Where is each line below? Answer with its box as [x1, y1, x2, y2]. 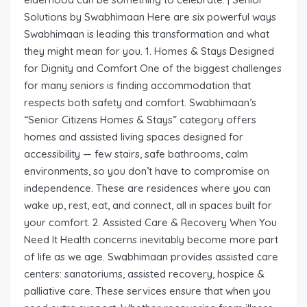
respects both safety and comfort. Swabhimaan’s [24, 95, 256, 109]
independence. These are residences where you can [24, 181, 271, 195]
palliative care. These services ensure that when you [24, 284, 271, 297]
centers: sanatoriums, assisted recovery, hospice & [24, 267, 265, 280]
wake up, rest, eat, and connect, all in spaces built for [24, 198, 272, 212]
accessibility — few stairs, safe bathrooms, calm [24, 147, 248, 160]
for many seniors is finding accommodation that [24, 78, 251, 92]
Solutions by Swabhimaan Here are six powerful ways [24, 10, 276, 23]
